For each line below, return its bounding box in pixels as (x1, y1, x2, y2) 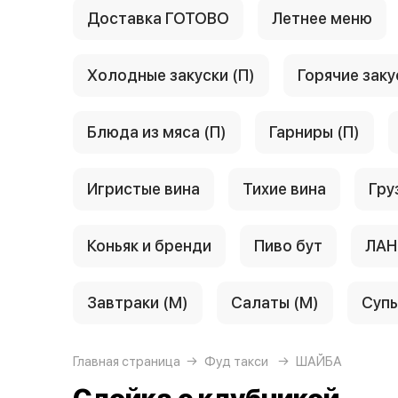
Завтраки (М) (87, 293, 188, 312)
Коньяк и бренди (87, 236, 211, 255)
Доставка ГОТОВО (87, 9, 229, 28)
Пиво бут (254, 236, 322, 255)
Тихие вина (243, 179, 326, 198)
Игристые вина (87, 179, 200, 198)
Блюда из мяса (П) (87, 123, 227, 141)
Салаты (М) (231, 293, 319, 312)
